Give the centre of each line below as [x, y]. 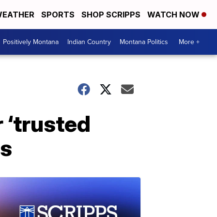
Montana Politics [144, 42]
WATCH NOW [174, 15]
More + [189, 42]
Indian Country [89, 42]
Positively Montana [31, 42]
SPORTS [58, 15]
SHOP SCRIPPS [111, 15]
